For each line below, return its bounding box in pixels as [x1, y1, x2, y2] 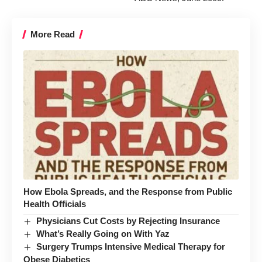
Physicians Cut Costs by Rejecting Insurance [36, 215, 220, 226]
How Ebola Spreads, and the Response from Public [23, 186, 232, 196]
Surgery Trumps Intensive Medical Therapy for [36, 241, 226, 251]
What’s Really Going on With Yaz [36, 228, 170, 239]
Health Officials [23, 198, 86, 209]
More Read [30, 29, 75, 39]
